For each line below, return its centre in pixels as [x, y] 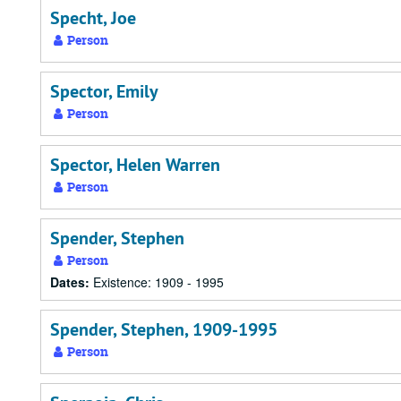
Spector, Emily [104, 91]
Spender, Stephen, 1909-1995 [164, 329]
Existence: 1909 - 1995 [158, 282]
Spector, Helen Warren [135, 165]
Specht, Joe [93, 18]
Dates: [72, 282]
